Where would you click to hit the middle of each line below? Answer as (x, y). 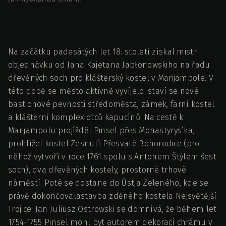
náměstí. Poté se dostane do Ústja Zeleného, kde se (108, 183)
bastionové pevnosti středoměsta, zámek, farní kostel (111, 104)
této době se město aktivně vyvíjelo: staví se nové (104, 91)
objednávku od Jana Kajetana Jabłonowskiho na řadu (109, 65)
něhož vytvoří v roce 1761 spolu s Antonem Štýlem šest (112, 157)
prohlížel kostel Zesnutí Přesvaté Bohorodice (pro (104, 144)
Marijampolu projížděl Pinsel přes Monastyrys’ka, (101, 131)
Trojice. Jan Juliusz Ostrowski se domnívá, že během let (112, 209)
